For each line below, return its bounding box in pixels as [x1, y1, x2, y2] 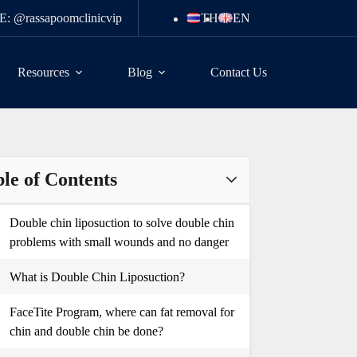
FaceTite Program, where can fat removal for [9, 305, 234, 319]
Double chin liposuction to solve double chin [9, 216, 234, 229]
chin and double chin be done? [9, 324, 163, 338]
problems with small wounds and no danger [9, 235, 229, 249]
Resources [18, 65, 70, 79]
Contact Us [210, 65, 268, 79]
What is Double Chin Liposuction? [9, 270, 185, 284]
